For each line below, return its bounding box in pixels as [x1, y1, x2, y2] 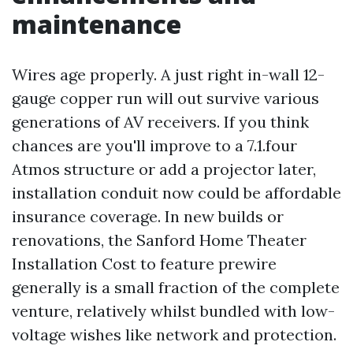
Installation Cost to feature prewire [12, 254, 277, 273]
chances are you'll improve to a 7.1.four [12, 136, 297, 155]
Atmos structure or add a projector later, [12, 159, 316, 179]
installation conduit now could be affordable [12, 183, 341, 203]
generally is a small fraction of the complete [12, 277, 340, 297]
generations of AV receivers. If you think [12, 112, 309, 132]
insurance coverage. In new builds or [12, 206, 284, 226]
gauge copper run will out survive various [12, 88, 319, 108]
